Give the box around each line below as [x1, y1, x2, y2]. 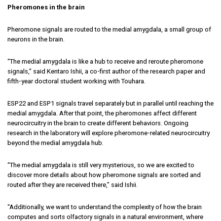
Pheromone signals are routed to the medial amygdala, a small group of [7, 25, 211, 33]
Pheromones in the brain [7, 3, 85, 11]
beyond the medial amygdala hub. [7, 139, 105, 147]
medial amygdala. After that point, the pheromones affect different [7, 109, 197, 117]
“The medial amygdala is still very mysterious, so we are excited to [7, 161, 194, 169]
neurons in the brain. [7, 35, 65, 43]
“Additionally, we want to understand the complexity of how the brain [7, 203, 202, 211]
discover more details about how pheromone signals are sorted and [7, 171, 201, 179]
